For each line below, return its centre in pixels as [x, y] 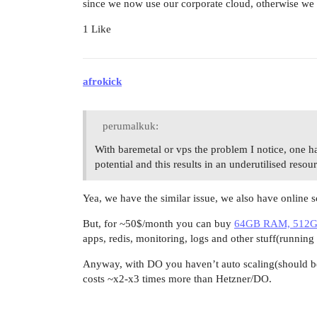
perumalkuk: [129, 126]
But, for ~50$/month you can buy [158, 224]
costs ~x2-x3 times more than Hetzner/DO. [177, 279]
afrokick [102, 82]
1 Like [97, 29]
